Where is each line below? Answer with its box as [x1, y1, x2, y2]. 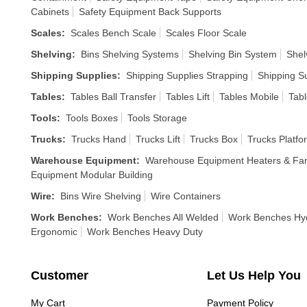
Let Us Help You [206, 269, 301, 282]
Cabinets [31, 6, 69, 17]
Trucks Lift [136, 134, 180, 145]
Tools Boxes [66, 112, 118, 123]
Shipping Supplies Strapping [126, 70, 248, 81]
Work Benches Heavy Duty [87, 226, 203, 237]
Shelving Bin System [188, 49, 277, 60]
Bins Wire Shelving [60, 191, 141, 201]
